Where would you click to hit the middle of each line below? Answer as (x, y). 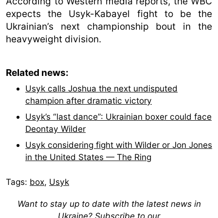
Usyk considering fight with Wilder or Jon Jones (119, 145)
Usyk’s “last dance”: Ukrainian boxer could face (118, 116)
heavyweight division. (54, 39)
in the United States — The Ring (88, 157)
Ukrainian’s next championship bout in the (109, 26)
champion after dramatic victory (89, 100)
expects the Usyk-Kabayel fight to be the (109, 14)
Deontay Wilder (55, 128)
